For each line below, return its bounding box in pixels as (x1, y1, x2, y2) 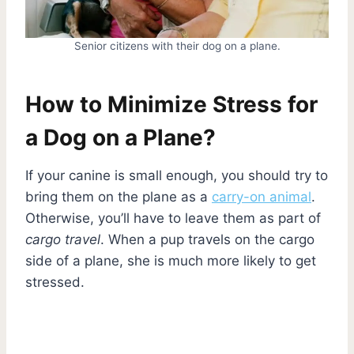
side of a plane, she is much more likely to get (25, 252, 316, 269)
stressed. (25, 273, 88, 290)
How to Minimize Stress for (25, 90, 318, 118)
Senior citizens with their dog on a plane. (73, 39, 281, 52)
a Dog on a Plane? (25, 123, 216, 151)
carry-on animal (212, 188, 311, 205)
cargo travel (25, 231, 100, 247)
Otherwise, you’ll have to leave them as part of (25, 209, 321, 226)
